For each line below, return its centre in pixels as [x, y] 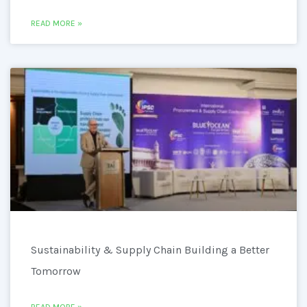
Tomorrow [56, 271]
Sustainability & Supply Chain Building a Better [150, 250]
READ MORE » [57, 23]
